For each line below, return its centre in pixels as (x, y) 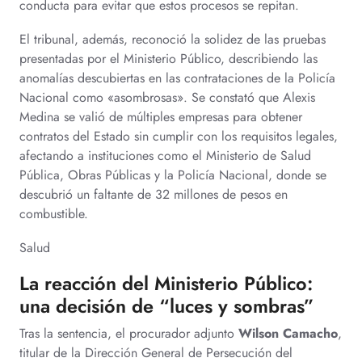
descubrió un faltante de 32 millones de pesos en (154, 194)
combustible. (54, 214)
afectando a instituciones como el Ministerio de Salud (165, 156)
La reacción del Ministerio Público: (166, 284)
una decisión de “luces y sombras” (167, 306)
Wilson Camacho (288, 333)
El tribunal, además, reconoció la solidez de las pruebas (173, 39)
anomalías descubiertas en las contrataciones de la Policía (177, 78)
